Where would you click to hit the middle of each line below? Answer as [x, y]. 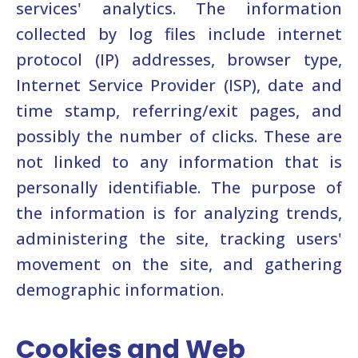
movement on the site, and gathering [179, 264]
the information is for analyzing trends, [179, 213]
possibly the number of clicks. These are [179, 136]
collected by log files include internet [179, 34]
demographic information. [120, 290]
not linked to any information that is [179, 162]
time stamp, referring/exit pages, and [179, 111]
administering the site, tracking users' [179, 239]
